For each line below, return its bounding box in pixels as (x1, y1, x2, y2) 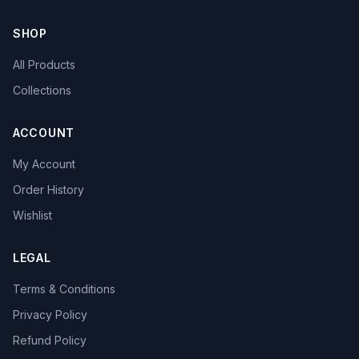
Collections (13, 83, 71, 97)
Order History (13, 183, 84, 196)
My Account (13, 157, 75, 171)
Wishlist (13, 208, 52, 222)
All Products (13, 58, 75, 71)
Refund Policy (13, 333, 87, 347)
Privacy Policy (13, 308, 87, 321)
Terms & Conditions (13, 282, 115, 296)
